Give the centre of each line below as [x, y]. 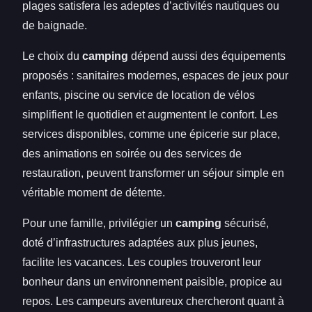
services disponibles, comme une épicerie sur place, [151, 134]
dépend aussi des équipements [207, 56]
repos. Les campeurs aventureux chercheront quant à [153, 301]
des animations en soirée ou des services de [132, 153]
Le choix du [52, 56]
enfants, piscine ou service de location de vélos [139, 95]
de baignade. [55, 25]
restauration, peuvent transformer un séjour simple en [153, 173]
